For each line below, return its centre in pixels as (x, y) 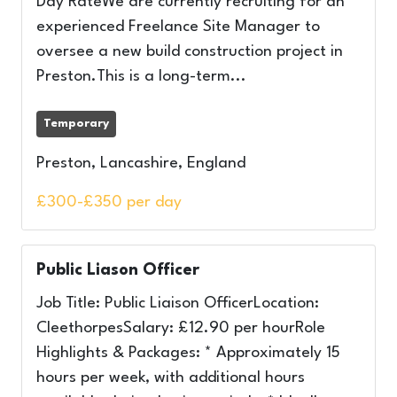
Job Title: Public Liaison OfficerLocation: (178, 304)
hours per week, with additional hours (171, 378)
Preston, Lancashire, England (141, 163)
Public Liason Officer (118, 270)
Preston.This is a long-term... (141, 77)
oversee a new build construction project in (190, 52)
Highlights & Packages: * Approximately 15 (188, 353)
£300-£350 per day (109, 202)
